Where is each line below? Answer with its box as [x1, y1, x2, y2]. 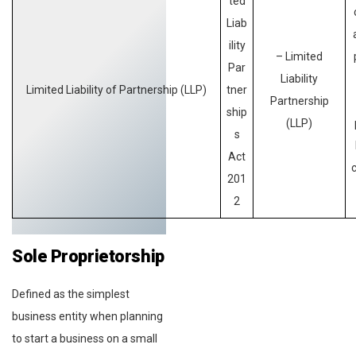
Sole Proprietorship [12, 246, 164, 266]
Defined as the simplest [12, 287, 130, 300]
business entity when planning [12, 309, 163, 323]
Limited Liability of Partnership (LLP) [26, 83, 207, 96]
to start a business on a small [12, 331, 157, 345]
